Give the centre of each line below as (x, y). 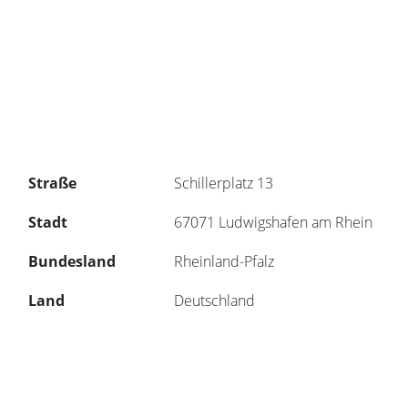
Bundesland (72, 262)
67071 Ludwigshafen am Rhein (273, 223)
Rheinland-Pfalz (224, 262)
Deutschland (214, 301)
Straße (52, 184)
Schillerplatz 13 (224, 184)
